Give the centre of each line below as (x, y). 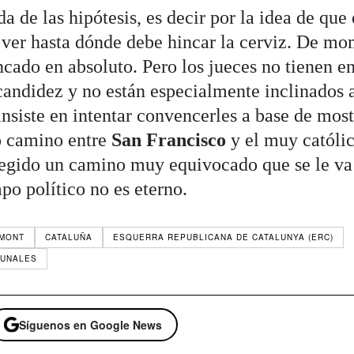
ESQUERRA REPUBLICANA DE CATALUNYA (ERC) (224, 237)
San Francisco (169, 140)
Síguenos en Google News (91, 325)
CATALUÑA (69, 237)
